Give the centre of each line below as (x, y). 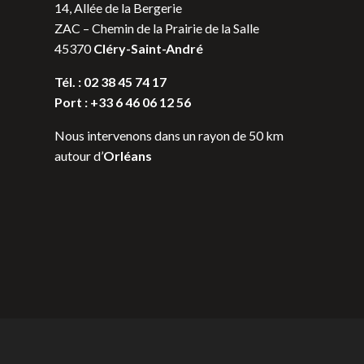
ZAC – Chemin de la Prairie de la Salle (157, 28)
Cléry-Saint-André (149, 48)
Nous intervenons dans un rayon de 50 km (169, 135)
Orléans (128, 156)
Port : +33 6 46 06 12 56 (123, 102)
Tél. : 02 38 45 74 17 (111, 82)
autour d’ (79, 156)
